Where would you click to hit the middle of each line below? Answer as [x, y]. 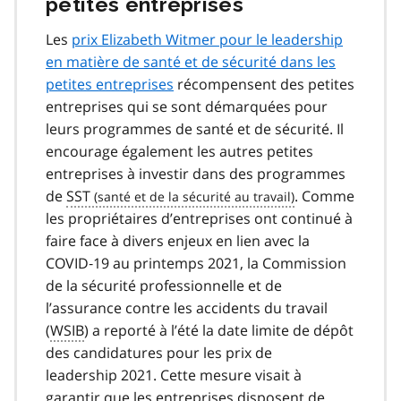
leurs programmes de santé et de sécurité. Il [195, 128]
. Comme [324, 196]
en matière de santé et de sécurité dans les [191, 61]
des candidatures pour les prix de [159, 352]
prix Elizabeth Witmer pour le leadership [207, 39]
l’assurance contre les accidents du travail [187, 307]
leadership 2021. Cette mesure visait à [174, 375]
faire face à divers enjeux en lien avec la [178, 240]
